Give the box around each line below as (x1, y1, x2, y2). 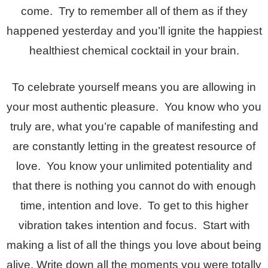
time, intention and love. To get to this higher (20, 199, 248, 212)
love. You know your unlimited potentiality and (16, 159, 252, 172)
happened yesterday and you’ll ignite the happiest (6, 24, 262, 37)
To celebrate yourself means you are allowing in (12, 80, 256, 93)
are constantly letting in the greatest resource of (13, 139, 255, 153)
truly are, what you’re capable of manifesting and (10, 120, 258, 133)
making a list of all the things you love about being (7, 238, 261, 251)
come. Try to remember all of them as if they (20, 4, 248, 17)
